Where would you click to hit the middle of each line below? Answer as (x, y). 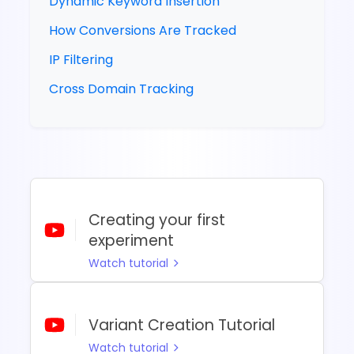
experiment (132, 241)
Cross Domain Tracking (122, 88)
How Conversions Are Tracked (143, 30)
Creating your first (157, 220)
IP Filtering (81, 59)
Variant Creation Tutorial (182, 326)
